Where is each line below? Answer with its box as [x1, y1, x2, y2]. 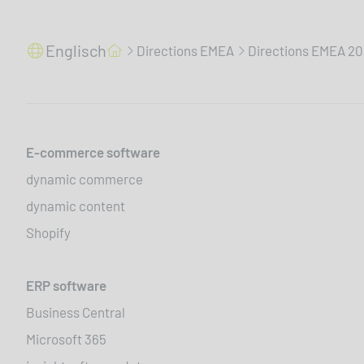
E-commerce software [26, 144, 160, 161]
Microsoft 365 [26, 331, 106, 348]
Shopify [26, 224, 71, 241]
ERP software [26, 277, 106, 294]
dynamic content [26, 197, 125, 214]
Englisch [45, 41, 106, 61]
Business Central [26, 304, 125, 321]
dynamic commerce [26, 171, 143, 188]
